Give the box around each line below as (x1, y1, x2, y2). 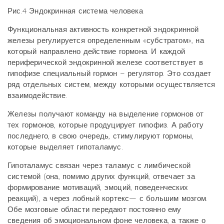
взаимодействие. (7, 91, 67, 100)
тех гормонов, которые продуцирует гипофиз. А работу (7, 120, 204, 129)
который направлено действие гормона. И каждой (7, 47, 185, 56)
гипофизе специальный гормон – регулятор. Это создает (7, 69, 211, 78)
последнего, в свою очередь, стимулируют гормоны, (7, 131, 194, 140)
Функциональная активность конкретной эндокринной (7, 25, 199, 34)
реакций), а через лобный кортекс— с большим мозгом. (7, 194, 208, 203)
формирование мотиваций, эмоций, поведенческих (7, 183, 188, 192)
